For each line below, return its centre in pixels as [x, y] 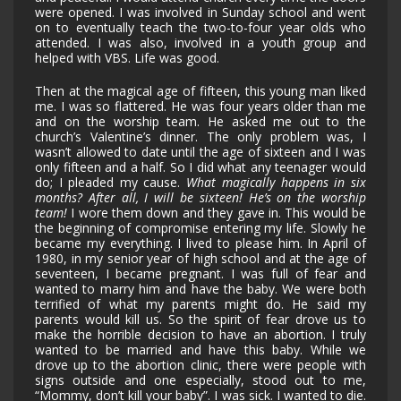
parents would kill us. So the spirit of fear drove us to [200, 320]
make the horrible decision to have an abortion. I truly [200, 335]
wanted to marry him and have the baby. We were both [200, 289]
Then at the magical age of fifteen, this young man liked [200, 91]
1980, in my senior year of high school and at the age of [200, 259]
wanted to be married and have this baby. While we [200, 350]
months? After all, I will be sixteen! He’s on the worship [200, 198]
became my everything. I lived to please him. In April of [200, 243]
